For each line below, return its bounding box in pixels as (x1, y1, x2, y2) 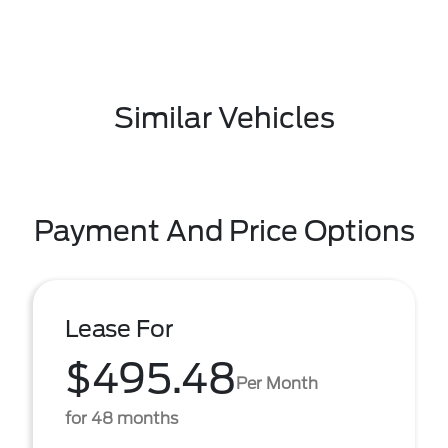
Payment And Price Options (33, 214, 415, 248)
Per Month (236, 373, 318, 393)
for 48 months (65, 409, 178, 428)
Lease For (65, 315, 174, 343)
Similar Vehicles (113, 101, 335, 135)
